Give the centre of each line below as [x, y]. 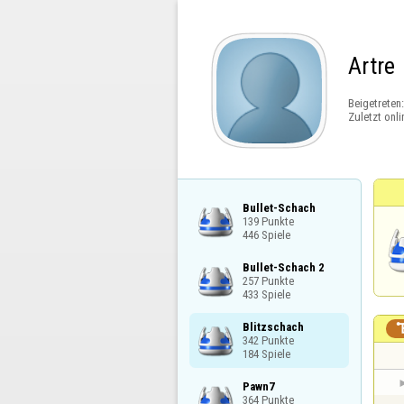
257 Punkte [268, 280]
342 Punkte [268, 340]
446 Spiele [266, 234]
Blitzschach [273, 326]
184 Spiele [266, 353]
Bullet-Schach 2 [283, 267]
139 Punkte [268, 221]
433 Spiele [266, 294]
